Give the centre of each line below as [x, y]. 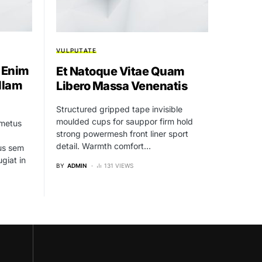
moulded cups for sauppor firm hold [125, 121]
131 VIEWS [119, 165]
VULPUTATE [77, 50]
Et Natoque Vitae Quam [120, 71]
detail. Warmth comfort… [104, 146]
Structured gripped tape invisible [119, 109]
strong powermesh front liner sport [122, 133]
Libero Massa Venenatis [122, 86]
